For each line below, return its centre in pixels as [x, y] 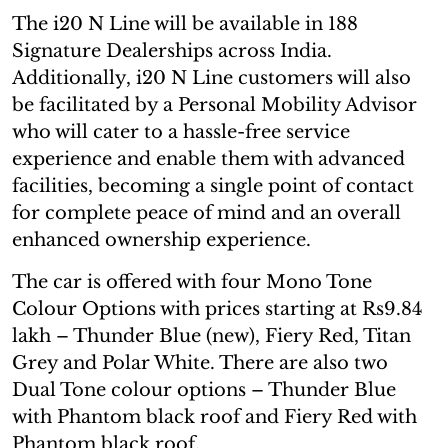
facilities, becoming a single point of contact [213, 185]
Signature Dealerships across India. [172, 50]
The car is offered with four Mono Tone [192, 281]
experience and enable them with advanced [208, 158]
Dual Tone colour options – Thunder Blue [204, 389]
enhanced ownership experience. [164, 239]
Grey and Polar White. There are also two [200, 362]
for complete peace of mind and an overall [206, 212]
